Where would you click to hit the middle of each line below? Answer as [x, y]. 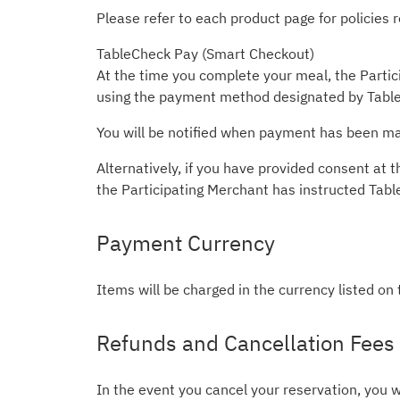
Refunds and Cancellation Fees [246, 343]
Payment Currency [186, 243]
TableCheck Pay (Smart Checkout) [205, 54]
